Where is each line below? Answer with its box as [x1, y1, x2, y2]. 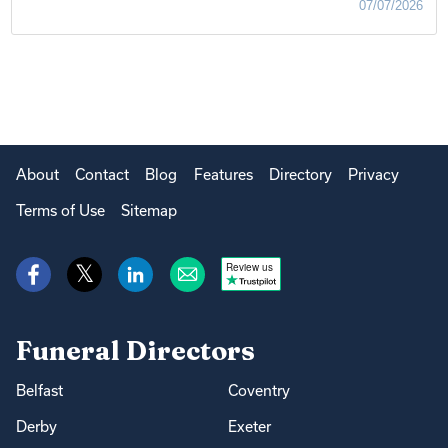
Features [193, 165, 253, 183]
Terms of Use [16, 202, 105, 220]
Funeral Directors [16, 334, 255, 368]
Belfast [16, 382, 63, 400]
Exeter [228, 418, 271, 436]
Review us [225, 260, 273, 275]
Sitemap [121, 202, 178, 220]
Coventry [228, 382, 290, 400]
